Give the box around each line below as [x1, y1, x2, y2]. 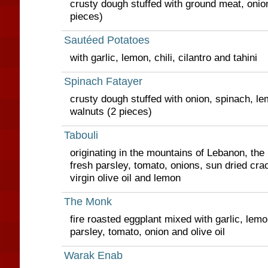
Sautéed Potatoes [63, 34, 150, 46]
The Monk [63, 196, 112, 208]
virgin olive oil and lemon [69, 172, 181, 184]
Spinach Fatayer [63, 75, 142, 87]
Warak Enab [63, 249, 123, 261]
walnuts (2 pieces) [69, 105, 152, 117]
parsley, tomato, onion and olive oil [69, 226, 225, 237]
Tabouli [63, 129, 98, 141]
